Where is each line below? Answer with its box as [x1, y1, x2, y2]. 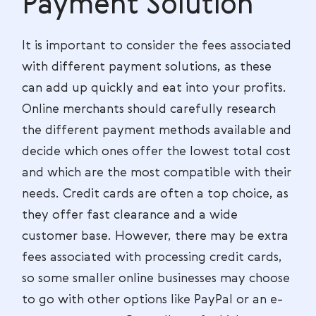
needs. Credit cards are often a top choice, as [22, 188, 288, 200]
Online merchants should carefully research [22, 103, 276, 116]
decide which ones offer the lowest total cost [22, 145, 291, 158]
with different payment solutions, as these [22, 61, 272, 73]
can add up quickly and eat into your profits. [22, 82, 286, 95]
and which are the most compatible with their [22, 166, 291, 179]
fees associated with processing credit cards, [22, 251, 282, 264]
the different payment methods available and [22, 124, 291, 137]
